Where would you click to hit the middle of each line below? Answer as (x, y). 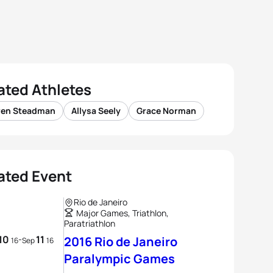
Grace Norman (166, 111)
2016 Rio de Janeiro (121, 242)
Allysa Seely (96, 111)
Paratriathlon (90, 223)
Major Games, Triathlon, (122, 213)
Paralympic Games (119, 259)
